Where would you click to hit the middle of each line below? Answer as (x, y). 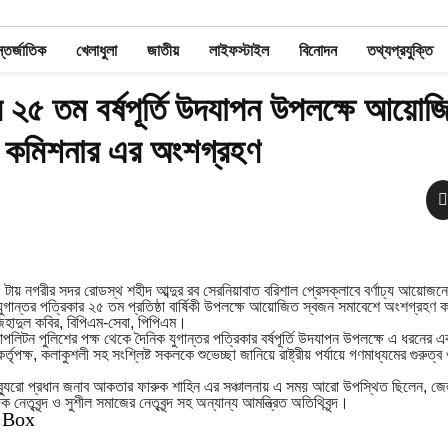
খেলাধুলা (96, 50)
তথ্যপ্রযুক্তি (399, 50)
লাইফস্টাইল (238, 50)
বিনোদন (317, 50)
